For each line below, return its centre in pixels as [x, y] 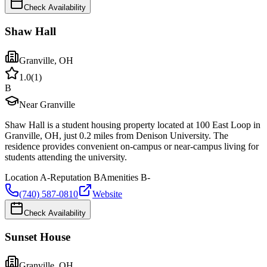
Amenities [119, 177]
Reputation [71, 177]
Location [21, 177]
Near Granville [47, 104]
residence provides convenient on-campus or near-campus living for [132, 146]
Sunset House [38, 237]
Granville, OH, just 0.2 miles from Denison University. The [117, 135]
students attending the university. [66, 157]
